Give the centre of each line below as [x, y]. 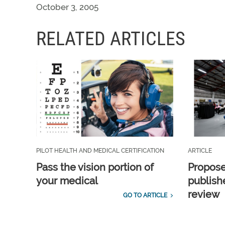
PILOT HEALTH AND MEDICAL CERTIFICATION [100, 151]
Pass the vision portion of [95, 167]
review [203, 195]
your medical [67, 181]
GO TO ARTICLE [145, 196]
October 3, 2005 [67, 7]
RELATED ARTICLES [111, 39]
